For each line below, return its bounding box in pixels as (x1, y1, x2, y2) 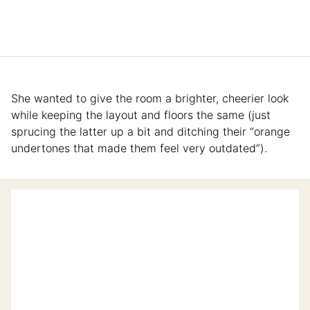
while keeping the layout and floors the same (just (11, 108, 271, 122)
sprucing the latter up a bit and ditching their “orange (11, 125, 290, 139)
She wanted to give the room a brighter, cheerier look (11, 91, 289, 106)
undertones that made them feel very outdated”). (11, 141, 267, 156)
